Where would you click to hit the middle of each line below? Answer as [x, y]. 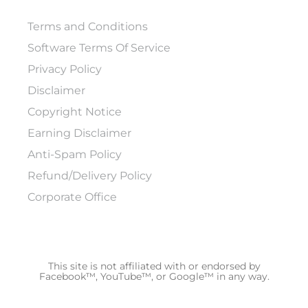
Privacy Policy [65, 69]
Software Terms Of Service [99, 47]
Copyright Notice [75, 111]
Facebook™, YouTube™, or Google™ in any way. [154, 276]
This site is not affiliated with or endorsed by [154, 266]
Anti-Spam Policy [75, 154]
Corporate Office [72, 197]
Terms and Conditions [88, 26]
